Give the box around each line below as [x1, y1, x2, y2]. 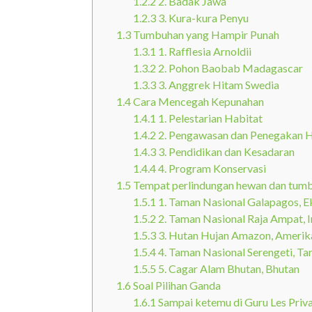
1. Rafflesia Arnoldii [156, 44, 251, 58]
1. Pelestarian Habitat [156, 111, 263, 125]
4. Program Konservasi [156, 161, 266, 175]
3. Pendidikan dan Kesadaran [156, 144, 295, 158]
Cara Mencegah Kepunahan [131, 94, 264, 108]
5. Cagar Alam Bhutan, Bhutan [156, 261, 299, 275]
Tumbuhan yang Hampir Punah [131, 27, 279, 41]
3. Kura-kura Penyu [156, 10, 249, 24]
